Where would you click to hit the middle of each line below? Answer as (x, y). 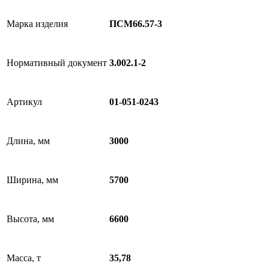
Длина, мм (28, 141)
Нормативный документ (57, 63)
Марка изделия (37, 24)
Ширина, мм (32, 180)
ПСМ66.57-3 (136, 24)
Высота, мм (30, 219)
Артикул (24, 102)
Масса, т (24, 258)
